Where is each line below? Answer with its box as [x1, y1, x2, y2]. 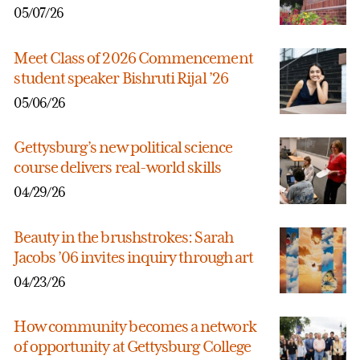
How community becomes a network [14, 317, 256, 337]
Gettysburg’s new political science [14, 137, 232, 157]
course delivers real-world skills [14, 157, 221, 178]
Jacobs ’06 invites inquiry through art [14, 247, 254, 267]
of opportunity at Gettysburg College [14, 337, 252, 357]
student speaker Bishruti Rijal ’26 [14, 67, 228, 88]
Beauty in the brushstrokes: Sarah [14, 227, 233, 247]
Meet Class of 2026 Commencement [14, 47, 253, 67]
